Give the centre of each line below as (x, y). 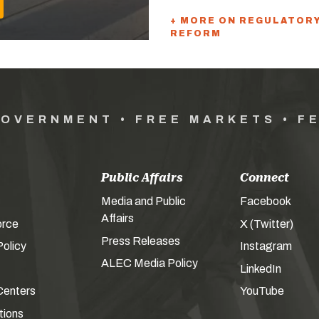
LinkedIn (260, 268)
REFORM (196, 33)
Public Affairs (142, 178)
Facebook (265, 201)
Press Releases (140, 241)
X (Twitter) (266, 224)
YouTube (262, 291)
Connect (264, 178)
